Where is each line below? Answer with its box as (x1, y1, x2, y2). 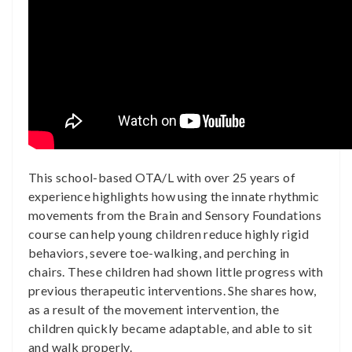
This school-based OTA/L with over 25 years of (28, 170, 295, 185)
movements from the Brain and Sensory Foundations (28, 207, 322, 222)
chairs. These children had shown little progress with (28, 264, 324, 279)
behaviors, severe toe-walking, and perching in (28, 245, 290, 260)
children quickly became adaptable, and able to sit (28, 321, 312, 335)
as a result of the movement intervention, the (28, 302, 279, 317)
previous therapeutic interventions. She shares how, (28, 283, 317, 298)
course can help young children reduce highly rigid (28, 226, 309, 241)
